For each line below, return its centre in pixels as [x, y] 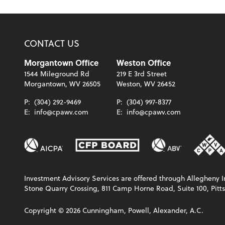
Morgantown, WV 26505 [62, 84]
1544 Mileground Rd [57, 74]
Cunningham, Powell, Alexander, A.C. [142, 210]
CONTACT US [52, 43]
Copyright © [45, 210]
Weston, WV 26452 [146, 84]
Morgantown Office [61, 63]
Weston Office [144, 63]
